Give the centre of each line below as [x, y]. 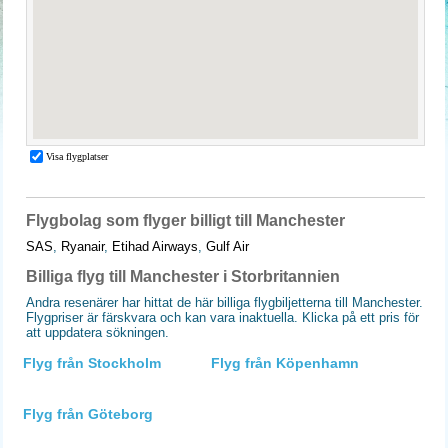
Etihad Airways [155, 246]
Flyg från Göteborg [88, 414]
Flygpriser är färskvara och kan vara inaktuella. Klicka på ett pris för [222, 317]
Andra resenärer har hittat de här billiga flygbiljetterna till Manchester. [224, 302]
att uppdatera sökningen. [97, 332]
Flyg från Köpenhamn [285, 363]
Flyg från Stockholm [92, 363]
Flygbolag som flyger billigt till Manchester [185, 220]
